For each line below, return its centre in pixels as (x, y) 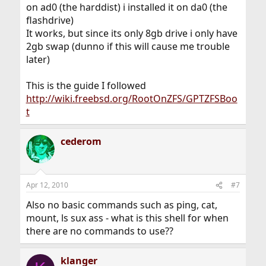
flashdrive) (50, 20)
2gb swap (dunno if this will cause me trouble (128, 47)
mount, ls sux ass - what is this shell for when (127, 218)
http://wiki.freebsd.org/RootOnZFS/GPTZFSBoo (132, 99)
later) (38, 60)
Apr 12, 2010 (47, 185)
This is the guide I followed (86, 86)
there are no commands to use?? (99, 231)
